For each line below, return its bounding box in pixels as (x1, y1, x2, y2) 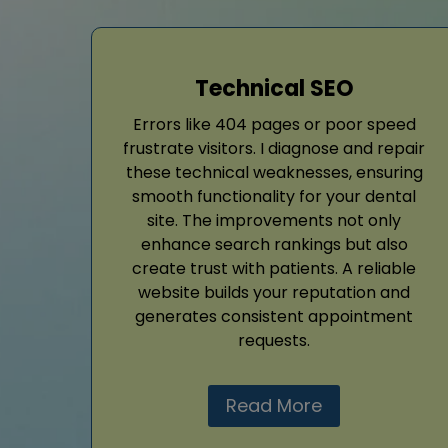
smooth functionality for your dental (132, 184, 416, 208)
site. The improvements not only (147, 208, 401, 232)
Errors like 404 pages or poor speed (132, 112, 416, 136)
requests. (238, 328, 310, 352)
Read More (226, 392, 322, 418)
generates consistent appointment (135, 304, 413, 328)
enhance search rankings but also (140, 232, 408, 256)
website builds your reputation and (138, 280, 410, 304)
